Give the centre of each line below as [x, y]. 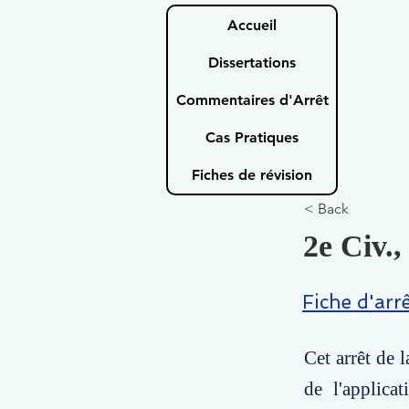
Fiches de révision [252, 175]
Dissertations [252, 63]
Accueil [252, 25]
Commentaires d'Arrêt [252, 100]
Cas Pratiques [252, 137]
